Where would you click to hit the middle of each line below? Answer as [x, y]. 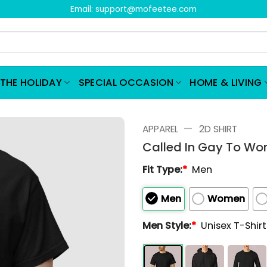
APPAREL [160, 129]
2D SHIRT [218, 129]
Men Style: [167, 226]
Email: [83, 9]
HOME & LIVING [226, 82]
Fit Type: [162, 169]
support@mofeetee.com [146, 9]
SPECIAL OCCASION [126, 82]
